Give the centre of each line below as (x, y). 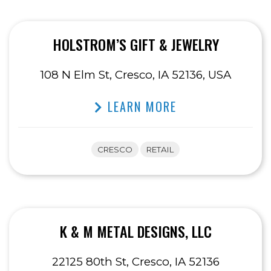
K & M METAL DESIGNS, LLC (135, 231)
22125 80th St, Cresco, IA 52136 (135, 262)
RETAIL (160, 150)
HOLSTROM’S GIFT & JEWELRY (135, 44)
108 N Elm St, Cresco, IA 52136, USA (135, 75)
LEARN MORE (140, 107)
